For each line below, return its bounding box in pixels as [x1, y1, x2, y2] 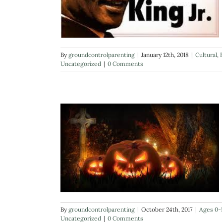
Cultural [195, 51, 217, 59]
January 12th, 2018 [141, 51, 189, 59]
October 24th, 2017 [141, 206, 193, 214]
